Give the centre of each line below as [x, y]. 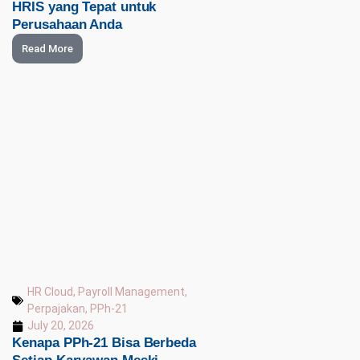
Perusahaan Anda [67, 24]
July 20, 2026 [61, 326]
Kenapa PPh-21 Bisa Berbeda [104, 343]
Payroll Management [132, 292]
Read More [47, 48]
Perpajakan [57, 309]
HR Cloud [51, 292]
